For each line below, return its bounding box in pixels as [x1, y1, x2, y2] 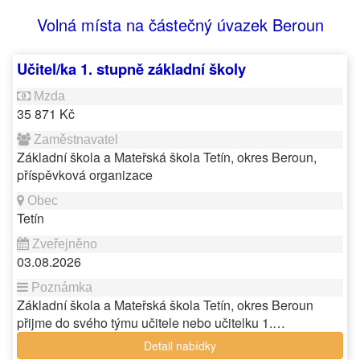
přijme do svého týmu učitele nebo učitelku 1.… [17, 313, 285, 332]
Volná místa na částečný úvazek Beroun [36, 13, 324, 36]
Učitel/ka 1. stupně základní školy [17, 58, 246, 80]
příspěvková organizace [17, 166, 153, 184]
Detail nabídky [144, 337, 216, 354]
